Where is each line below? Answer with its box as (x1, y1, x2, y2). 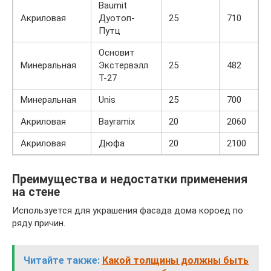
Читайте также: (24, 254, 100, 266)
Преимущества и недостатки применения (12, 172, 247, 187)
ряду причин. (12, 217, 65, 229)
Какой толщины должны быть (102, 254, 249, 266)
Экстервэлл (99, 59, 148, 71)
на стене (12, 185, 60, 200)
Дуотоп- (99, 12, 135, 24)
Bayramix (99, 116, 135, 127)
